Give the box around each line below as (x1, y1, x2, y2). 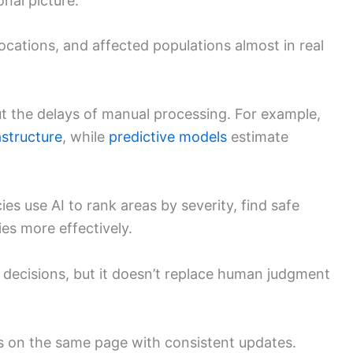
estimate (227, 128, 288, 146)
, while (62, 128, 109, 146)
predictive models (109, 128, 227, 146)
